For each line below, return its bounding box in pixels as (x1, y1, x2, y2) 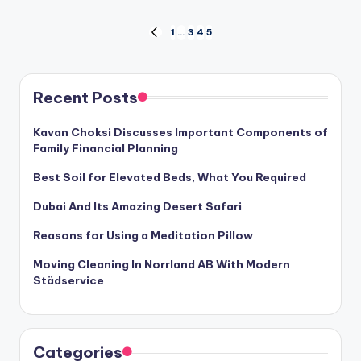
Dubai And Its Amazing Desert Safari (33, 198, 242, 214)
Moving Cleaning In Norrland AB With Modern (33, 256, 290, 272)
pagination (19, 55, 149, 85)
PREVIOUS (148, 33, 197, 45)
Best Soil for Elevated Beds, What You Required (33, 169, 306, 185)
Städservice (33, 272, 104, 288)
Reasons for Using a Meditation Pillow (33, 227, 253, 243)
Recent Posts (33, 87, 138, 107)
